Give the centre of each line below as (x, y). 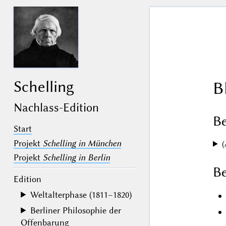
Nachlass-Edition (56, 108)
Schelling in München (82, 143)
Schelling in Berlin (76, 158)
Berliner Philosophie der (76, 210)
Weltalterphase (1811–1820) (81, 194)
